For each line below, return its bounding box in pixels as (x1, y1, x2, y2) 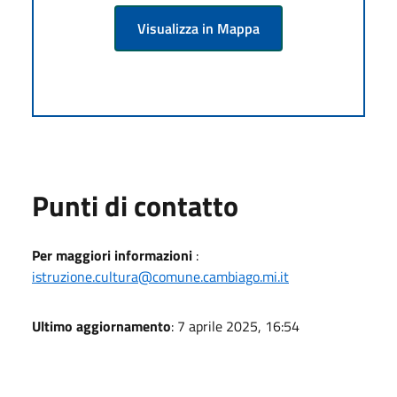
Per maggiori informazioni (32, 244, 192, 266)
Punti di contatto (32, 183, 238, 227)
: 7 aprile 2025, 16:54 (171, 315, 300, 337)
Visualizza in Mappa (137, 17, 260, 39)
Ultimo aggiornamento (32, 315, 171, 337)
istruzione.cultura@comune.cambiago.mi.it (32, 265, 289, 287)
